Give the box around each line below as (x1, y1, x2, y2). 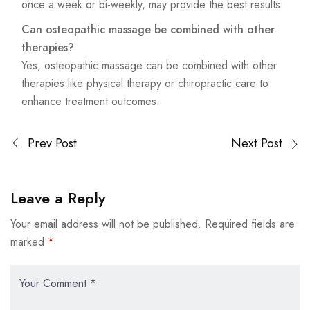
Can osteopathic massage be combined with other (21, 21, 275, 38)
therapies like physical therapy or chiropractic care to (21, 75, 268, 92)
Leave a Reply (10, 187, 105, 210)
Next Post (231, 134, 282, 153)
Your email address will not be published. (10, 216, 201, 232)
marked (10, 234, 48, 250)
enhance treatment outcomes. (21, 93, 160, 110)
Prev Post (28, 134, 77, 153)
